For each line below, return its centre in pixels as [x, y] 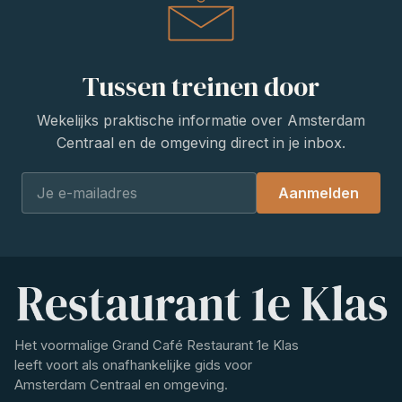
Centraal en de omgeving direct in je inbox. [201, 143]
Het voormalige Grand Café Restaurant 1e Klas [157, 346]
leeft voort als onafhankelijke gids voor [133, 366]
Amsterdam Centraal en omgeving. [121, 385]
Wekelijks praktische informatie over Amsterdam [201, 121]
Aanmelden [319, 193]
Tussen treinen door [201, 87]
